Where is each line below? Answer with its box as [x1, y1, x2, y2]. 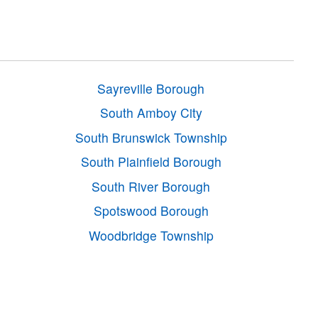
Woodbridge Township [88, 226, 214, 244]
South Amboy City [99, 104, 202, 122]
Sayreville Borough [97, 79, 205, 97]
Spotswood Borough [93, 202, 209, 220]
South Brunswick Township [75, 128, 227, 146]
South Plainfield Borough [80, 153, 221, 171]
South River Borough [92, 177, 211, 195]
